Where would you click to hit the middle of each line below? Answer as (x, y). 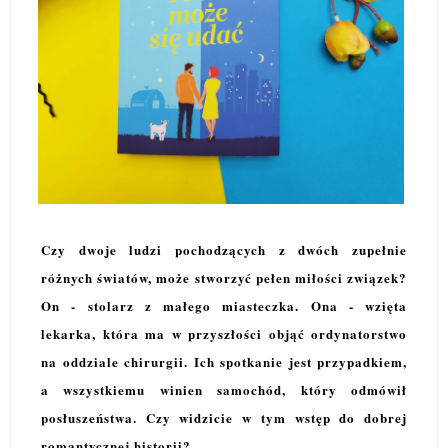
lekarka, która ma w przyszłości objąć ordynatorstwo (224, 333)
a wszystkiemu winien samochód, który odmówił (224, 389)
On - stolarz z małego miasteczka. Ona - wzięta (224, 305)
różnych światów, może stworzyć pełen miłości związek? (224, 277)
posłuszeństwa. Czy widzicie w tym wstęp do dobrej (224, 417)
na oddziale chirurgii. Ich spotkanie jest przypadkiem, (224, 361)
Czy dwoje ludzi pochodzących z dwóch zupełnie (224, 249)
